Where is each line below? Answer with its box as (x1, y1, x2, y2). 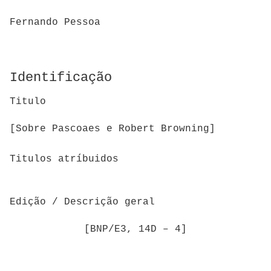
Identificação (10, 70, 112, 86)
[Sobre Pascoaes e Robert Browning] (10, 123, 215, 134)
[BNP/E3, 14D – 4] (84, 223, 187, 235)
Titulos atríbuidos (10, 154, 119, 165)
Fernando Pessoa (10, 17, 100, 28)
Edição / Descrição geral (10, 197, 155, 208)
